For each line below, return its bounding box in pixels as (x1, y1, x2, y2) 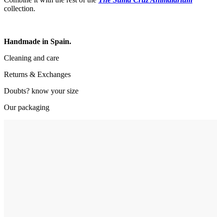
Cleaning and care (4, 54, 59, 62)
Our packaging (4, 103, 49, 111)
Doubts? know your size (4, 87, 78, 95)
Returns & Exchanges (4, 70, 71, 78)
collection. (4, 4, 35, 13)
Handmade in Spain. (4, 37, 71, 46)
